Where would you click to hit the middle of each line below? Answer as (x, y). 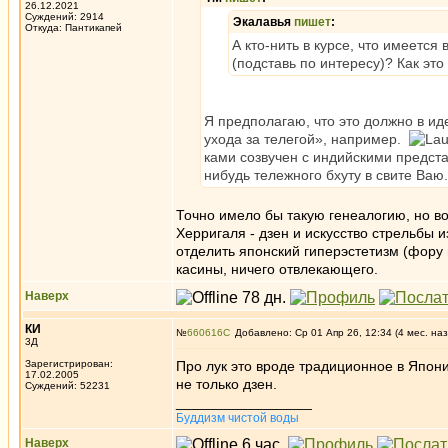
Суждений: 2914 (64, 16)
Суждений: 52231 (67, 385)
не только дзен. (226, 384)
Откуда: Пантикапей (73, 27)
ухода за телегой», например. (306, 139)
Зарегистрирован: (69, 363)
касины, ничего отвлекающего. (277, 269)
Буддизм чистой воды (237, 418)
